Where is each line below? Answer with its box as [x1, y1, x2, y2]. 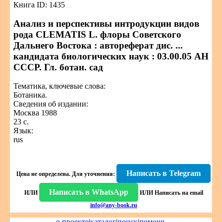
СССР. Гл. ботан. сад [13, 62, 103, 72]
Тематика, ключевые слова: [13, 82, 106, 90]
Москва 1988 [13, 109, 57, 117]
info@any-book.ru [90, 202, 137, 209]
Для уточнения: [70, 170, 115, 177]
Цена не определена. [16, 170, 70, 177]
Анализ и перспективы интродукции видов [13, 18, 199, 29]
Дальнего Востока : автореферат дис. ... [13, 40, 183, 51]
